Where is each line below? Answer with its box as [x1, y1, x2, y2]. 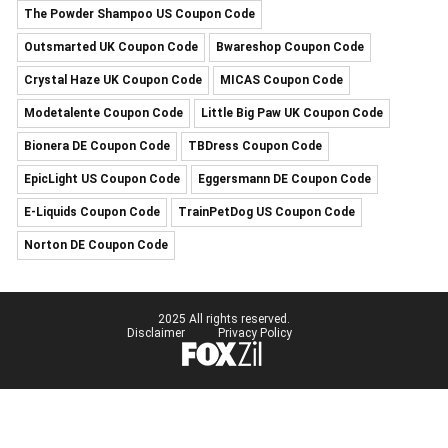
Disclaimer [126, 326, 185, 340]
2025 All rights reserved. [158, 312, 290, 326]
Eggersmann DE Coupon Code [198, 172, 371, 186]
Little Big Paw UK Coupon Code [201, 106, 383, 120]
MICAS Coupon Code [220, 73, 343, 87]
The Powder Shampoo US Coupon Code [24, 7, 255, 21]
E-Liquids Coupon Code [24, 205, 160, 219]
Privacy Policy [217, 326, 292, 340]
